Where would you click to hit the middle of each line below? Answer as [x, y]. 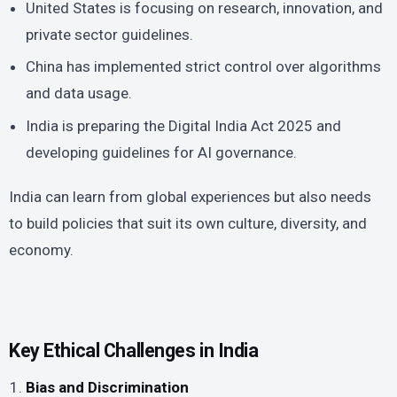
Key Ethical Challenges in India [134, 351]
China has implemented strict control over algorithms [204, 67]
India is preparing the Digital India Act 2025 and [184, 125]
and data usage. [79, 93]
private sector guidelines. [110, 34]
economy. [41, 249]
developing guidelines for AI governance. [162, 152]
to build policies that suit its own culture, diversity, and [188, 223]
